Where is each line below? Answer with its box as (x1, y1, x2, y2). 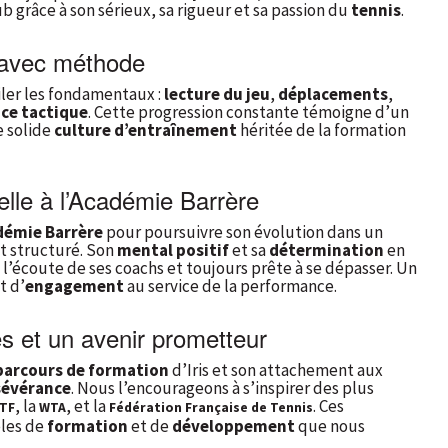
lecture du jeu (164, 82, 270, 105)
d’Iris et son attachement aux (169, 358, 383, 381)
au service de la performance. (124, 274, 337, 297)
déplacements (278, 82, 388, 105)
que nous (295, 414, 365, 437)
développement (172, 414, 295, 437)
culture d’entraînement (54, 118, 237, 141)
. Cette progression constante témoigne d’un (88, 100, 409, 123)
